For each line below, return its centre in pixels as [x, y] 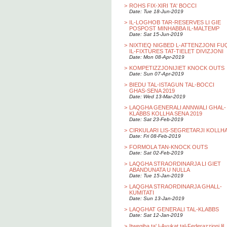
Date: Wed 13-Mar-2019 [157, 97]
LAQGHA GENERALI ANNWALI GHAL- [178, 107]
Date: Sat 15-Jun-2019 [156, 34]
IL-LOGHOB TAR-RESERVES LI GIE [175, 22]
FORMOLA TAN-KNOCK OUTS [168, 147]
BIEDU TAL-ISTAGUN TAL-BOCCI [172, 85]
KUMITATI [142, 193]
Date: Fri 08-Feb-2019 [155, 136]
